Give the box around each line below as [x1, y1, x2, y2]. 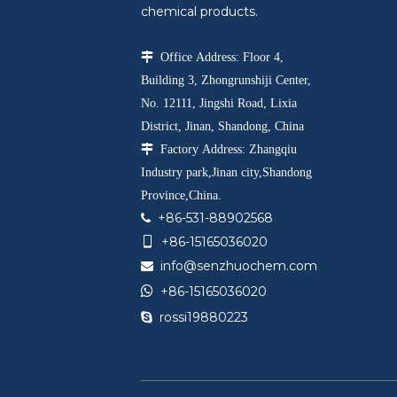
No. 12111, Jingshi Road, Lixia [141, 97, 298, 109]
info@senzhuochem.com [160, 258, 318, 274]
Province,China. [141, 189, 222, 201]
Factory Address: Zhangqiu [153, 143, 298, 155]
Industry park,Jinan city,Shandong [141, 166, 313, 178]
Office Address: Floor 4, [153, 51, 284, 63]
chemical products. [141, 4, 259, 19]
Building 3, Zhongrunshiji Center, [141, 74, 312, 86]
